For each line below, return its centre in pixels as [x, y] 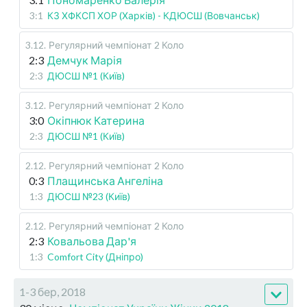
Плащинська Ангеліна [105, 181]
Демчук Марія [85, 60]
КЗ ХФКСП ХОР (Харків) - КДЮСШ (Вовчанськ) [153, 16]
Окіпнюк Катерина [96, 121]
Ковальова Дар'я [92, 241]
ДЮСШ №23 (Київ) [89, 197]
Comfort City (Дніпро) [95, 257]
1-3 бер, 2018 [52, 292]
